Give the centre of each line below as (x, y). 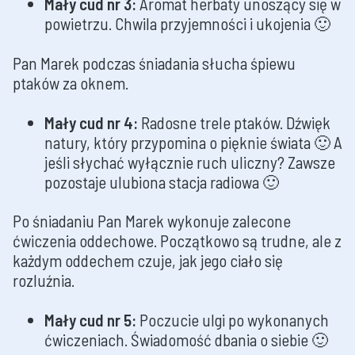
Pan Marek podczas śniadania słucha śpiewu (154, 63)
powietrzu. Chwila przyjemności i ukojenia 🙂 (187, 23)
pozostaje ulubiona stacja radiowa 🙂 (162, 181)
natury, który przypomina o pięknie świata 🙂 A (193, 142)
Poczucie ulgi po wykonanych (233, 320)
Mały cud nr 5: (90, 320)
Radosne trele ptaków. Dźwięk (234, 122)
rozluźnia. (44, 281)
